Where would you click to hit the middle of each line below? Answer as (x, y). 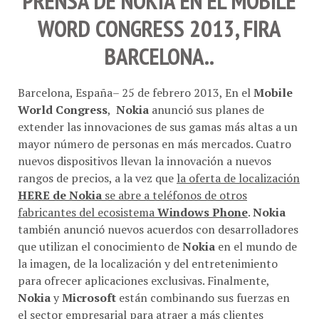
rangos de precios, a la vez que (97, 178)
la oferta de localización (238, 178)
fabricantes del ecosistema (88, 212)
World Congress (63, 109)
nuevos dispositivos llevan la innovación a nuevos (145, 161)
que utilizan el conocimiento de (100, 246)
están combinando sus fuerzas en (203, 297)
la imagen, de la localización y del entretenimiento (148, 263)
